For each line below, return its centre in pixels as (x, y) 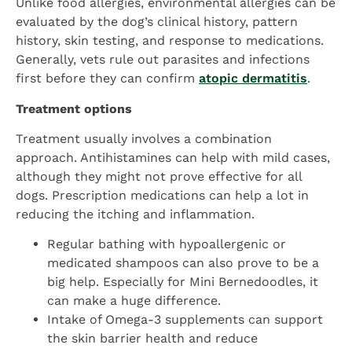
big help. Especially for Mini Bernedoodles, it (183, 282)
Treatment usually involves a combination (144, 139)
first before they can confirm (107, 79)
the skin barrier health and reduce (152, 339)
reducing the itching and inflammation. (135, 214)
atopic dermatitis (253, 79)
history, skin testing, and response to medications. (170, 41)
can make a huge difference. (134, 301)
